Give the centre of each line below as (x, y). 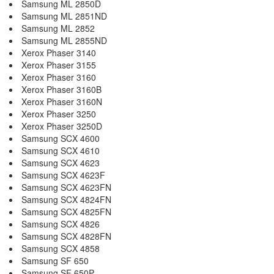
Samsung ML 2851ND (64, 16)
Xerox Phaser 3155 (59, 65)
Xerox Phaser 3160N (62, 102)
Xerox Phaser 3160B (61, 89)
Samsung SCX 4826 (61, 224)
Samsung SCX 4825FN (66, 212)
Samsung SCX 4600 (61, 138)
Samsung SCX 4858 (61, 248)
